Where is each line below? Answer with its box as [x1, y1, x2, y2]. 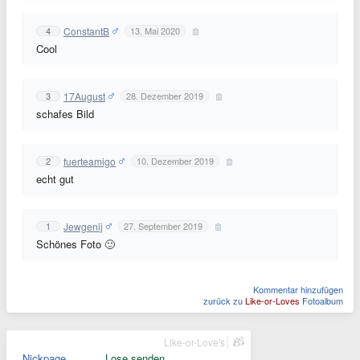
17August [63, 88, 105, 103]
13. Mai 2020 [130, 24, 180, 37]
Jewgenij [63, 219, 103, 233]
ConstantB [63, 23, 109, 38]
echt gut [36, 171, 74, 186]
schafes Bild [36, 106, 94, 121]
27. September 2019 [124, 219, 202, 232]
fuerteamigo [63, 153, 116, 168]
